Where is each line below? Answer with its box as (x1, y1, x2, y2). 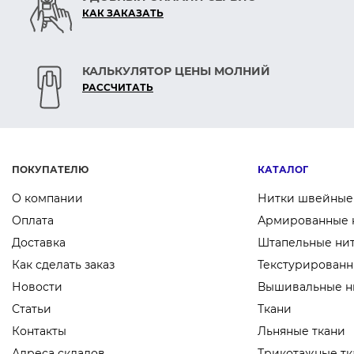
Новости (12, 280, 62, 295)
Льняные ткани (258, 324, 346, 339)
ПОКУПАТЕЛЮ (12, 164, 88, 176)
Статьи (12, 302, 51, 317)
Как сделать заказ (12, 258, 115, 273)
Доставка (12, 235, 66, 250)
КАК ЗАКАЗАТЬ (82, 7, 164, 20)
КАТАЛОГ (258, 164, 309, 176)
